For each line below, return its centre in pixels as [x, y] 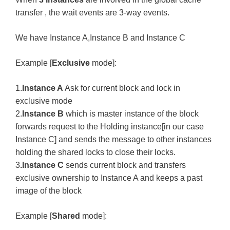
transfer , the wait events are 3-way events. [92, 13]
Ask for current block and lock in [122, 88]
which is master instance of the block [131, 114]
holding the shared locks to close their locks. [95, 152]
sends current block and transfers [125, 165]
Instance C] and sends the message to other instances [113, 139]
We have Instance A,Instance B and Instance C [100, 38]
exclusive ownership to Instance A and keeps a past [109, 178]
